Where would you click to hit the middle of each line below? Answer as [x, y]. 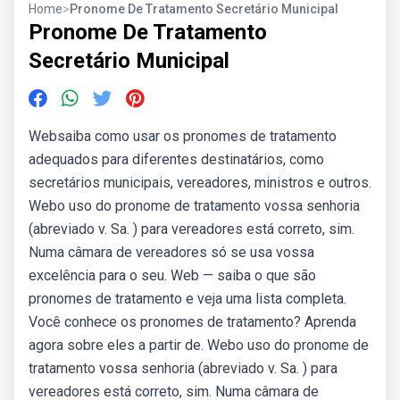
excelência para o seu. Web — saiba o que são [172, 275]
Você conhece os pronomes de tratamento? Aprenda [192, 322]
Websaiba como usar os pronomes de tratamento [183, 136]
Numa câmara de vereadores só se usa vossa [171, 252]
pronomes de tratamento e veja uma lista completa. [187, 299]
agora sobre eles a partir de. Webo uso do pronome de [199, 345]
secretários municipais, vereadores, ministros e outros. [200, 183]
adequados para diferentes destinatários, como [176, 159]
